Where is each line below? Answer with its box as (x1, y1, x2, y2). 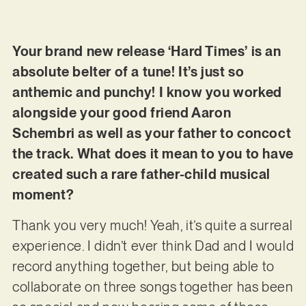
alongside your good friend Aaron (12, 105, 232, 122)
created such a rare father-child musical (12, 166, 270, 183)
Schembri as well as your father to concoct (12, 125, 292, 142)
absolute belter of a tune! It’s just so (12, 64, 245, 81)
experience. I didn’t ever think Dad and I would (12, 237, 294, 254)
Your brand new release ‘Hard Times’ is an (12, 43, 281, 60)
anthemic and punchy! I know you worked (12, 84, 282, 101)
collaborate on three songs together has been (12, 278, 294, 295)
